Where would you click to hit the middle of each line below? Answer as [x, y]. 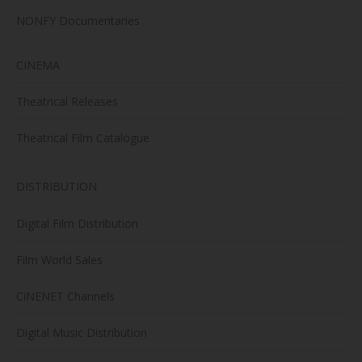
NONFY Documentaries [78, 21]
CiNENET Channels [65, 297]
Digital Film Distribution [77, 224]
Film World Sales [59, 260]
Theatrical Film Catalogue [83, 138]
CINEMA [38, 65]
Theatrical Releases [67, 102]
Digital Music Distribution [82, 333]
